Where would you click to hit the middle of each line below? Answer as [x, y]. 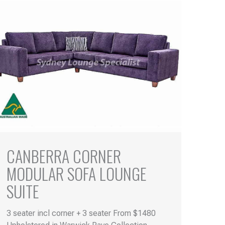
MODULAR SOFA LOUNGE [76, 173]
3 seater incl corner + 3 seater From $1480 [81, 213]
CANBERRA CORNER [64, 156]
